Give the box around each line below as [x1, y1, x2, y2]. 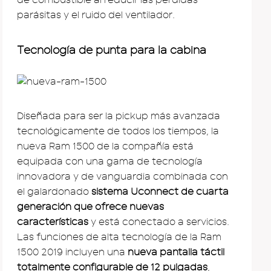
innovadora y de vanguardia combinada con [17, 171, 228, 182]
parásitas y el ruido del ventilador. [17, 9, 175, 21]
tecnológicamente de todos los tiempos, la [17, 125, 219, 137]
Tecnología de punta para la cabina [17, 44, 206, 57]
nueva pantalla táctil [128, 246, 224, 258]
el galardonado [17, 186, 91, 197]
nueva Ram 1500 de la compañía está [17, 140, 194, 152]
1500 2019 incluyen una [17, 246, 128, 258]
